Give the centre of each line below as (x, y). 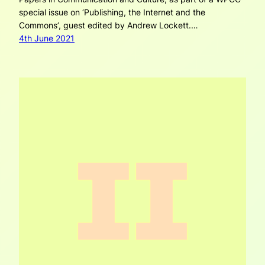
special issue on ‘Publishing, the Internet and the (112, 12)
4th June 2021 (47, 38)
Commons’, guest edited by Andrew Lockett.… (109, 25)
